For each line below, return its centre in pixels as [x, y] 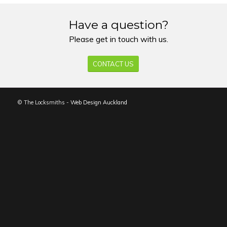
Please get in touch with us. [118, 39]
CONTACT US [113, 64]
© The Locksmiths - [44, 102]
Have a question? [118, 25]
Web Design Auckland [99, 102]
